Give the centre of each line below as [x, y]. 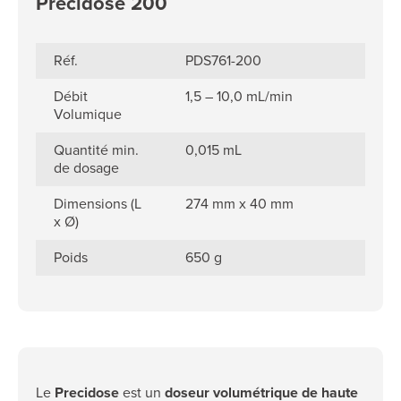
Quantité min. [96, 150]
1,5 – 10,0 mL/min [239, 96]
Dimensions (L [98, 204]
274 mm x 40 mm [240, 204]
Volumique [88, 114]
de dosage [86, 168]
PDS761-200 [224, 60]
